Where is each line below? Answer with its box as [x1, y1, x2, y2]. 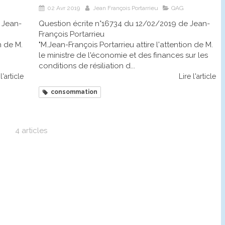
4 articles [15, 126, 47, 136]
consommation [51, 88, 97, 96]
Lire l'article [179, 72, 216, 81]
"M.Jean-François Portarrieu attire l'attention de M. [39, 40, 213, 50]
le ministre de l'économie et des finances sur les [39, 51, 208, 60]
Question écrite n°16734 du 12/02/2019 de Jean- [39, 19, 210, 29]
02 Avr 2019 [47, 5, 80, 12]
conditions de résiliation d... [39, 61, 135, 71]
